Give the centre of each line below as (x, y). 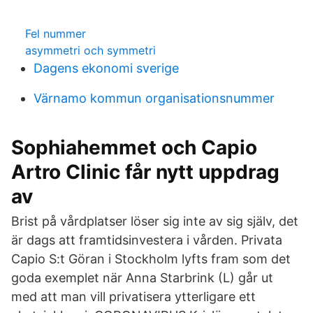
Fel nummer (56, 34)
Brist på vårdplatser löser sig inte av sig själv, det (155, 221)
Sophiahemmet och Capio (134, 147)
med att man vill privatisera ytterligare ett (133, 297)
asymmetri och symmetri (90, 50)
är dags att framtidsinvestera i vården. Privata (147, 240)
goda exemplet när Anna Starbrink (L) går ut (142, 278)
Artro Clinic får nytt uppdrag (145, 172)
